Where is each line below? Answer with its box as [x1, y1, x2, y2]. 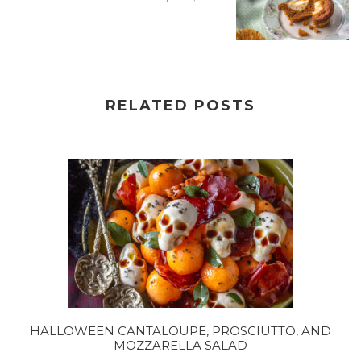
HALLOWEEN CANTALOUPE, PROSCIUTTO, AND [30, 323, 331, 339]
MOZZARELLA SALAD [114, 338, 247, 354]
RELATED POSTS [106, 97, 255, 115]
